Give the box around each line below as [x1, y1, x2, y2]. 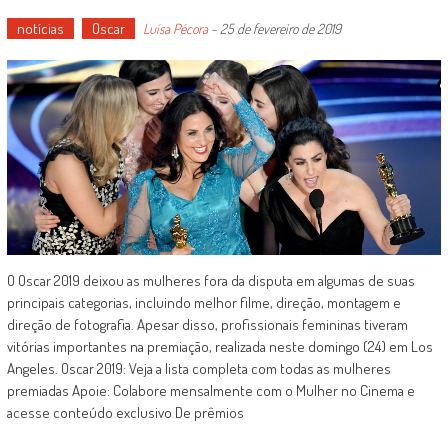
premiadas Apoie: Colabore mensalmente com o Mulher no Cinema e [6, 381, 415, 401]
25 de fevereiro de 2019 [219, 20, 341, 37]
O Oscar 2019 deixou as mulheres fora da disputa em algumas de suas [6, 271, 415, 291]
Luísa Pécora [142, 20, 208, 37]
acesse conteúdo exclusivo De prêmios [6, 403, 244, 423]
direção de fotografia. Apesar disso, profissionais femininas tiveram [6, 315, 408, 335]
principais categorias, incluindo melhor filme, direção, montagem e [6, 293, 401, 313]
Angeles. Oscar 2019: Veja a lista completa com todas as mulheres [6, 359, 391, 379]
